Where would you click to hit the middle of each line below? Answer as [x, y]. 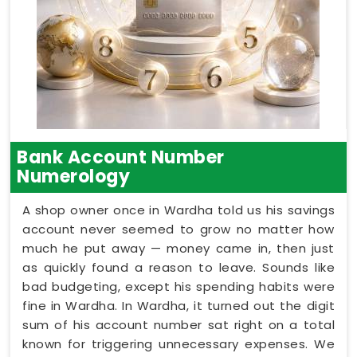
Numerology [73, 176]
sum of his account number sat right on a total [178, 324]
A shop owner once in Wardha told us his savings [178, 210]
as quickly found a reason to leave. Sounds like [178, 267]
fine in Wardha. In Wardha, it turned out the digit [178, 305]
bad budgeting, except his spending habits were [178, 286]
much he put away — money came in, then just [178, 248]
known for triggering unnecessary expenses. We [178, 343]
